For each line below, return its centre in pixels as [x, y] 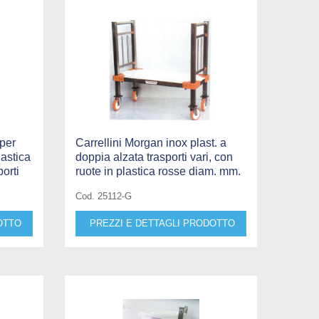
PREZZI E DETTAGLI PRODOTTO [162, 223]
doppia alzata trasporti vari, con [154, 157]
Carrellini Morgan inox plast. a [151, 142]
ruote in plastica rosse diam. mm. [158, 171]
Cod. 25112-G [103, 196]
